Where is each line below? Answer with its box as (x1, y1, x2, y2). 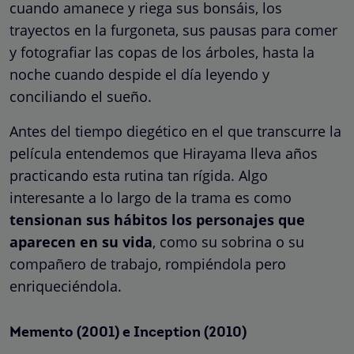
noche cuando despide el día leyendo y (9, 64, 269, 84)
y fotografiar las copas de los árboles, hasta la (9, 42, 314, 62)
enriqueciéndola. (9, 276, 122, 296)
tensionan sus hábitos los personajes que (9, 209, 305, 229)
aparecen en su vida (9, 232, 153, 251)
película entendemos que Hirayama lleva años (9, 143, 318, 163)
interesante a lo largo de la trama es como (9, 187, 292, 207)
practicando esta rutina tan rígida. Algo (9, 165, 268, 185)
